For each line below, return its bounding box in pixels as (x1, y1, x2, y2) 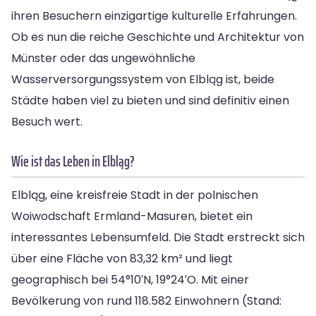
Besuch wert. (11, 113, 83, 130)
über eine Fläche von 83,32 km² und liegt (11, 250, 233, 267)
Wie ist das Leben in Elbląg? (11, 149, 135, 173)
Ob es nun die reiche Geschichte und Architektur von (11, 28, 304, 45)
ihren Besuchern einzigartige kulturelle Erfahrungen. (11, 7, 297, 24)
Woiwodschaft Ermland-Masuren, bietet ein (11, 207, 253, 224)
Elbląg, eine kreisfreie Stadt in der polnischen (11, 186, 258, 203)
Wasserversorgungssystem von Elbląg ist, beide (11, 71, 274, 87)
